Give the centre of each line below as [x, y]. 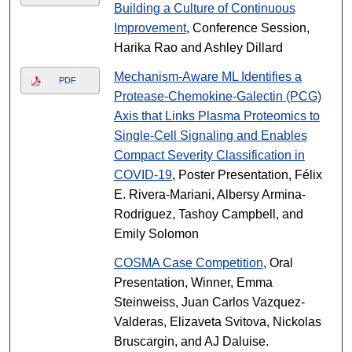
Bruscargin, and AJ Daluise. [191, 341]
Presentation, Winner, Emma [193, 282]
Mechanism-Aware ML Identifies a [207, 77]
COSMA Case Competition [188, 263]
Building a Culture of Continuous [204, 8]
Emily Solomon [156, 234]
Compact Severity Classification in [209, 155]
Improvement [150, 28]
